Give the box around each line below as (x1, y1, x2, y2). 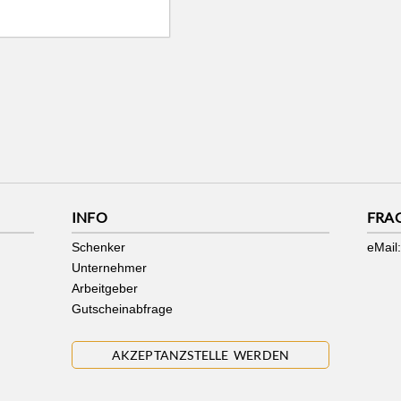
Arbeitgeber (71, 281, 138, 296)
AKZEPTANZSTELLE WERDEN (111, 347, 290, 363)
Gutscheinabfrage (71, 302, 173, 317)
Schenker (71, 240, 125, 255)
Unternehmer (71, 260, 147, 276)
